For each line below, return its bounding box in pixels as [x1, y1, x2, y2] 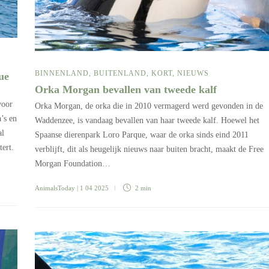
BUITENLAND [94, 68, 147, 77]
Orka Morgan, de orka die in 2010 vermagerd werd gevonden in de [35, 101, 263, 110]
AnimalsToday [35, 184, 75, 192]
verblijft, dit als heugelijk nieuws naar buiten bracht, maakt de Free [35, 144, 264, 154]
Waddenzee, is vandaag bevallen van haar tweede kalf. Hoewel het [35, 115, 259, 125]
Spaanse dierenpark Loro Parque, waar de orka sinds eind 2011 [35, 130, 249, 139]
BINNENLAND [35, 68, 89, 77]
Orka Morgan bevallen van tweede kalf [35, 83, 220, 95]
